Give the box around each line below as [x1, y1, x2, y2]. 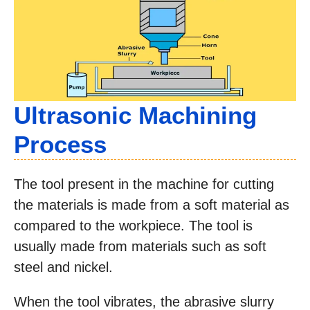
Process [14, 131, 107, 158]
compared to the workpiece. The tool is [14, 218, 253, 234]
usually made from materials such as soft [14, 239, 266, 255]
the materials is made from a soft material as [14, 197, 289, 213]
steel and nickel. [14, 259, 113, 275]
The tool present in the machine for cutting [14, 176, 274, 192]
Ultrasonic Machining [14, 102, 257, 129]
